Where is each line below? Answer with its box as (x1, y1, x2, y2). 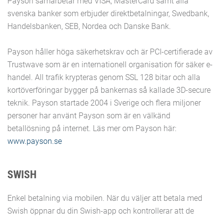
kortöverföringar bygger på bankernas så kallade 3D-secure (7, 85, 211, 95)
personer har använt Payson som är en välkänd (7, 111, 170, 120)
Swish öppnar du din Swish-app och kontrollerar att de (7, 206, 194, 216)
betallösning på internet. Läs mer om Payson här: (7, 124, 176, 133)
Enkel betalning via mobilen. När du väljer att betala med (7, 193, 202, 203)
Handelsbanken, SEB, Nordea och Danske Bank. (7, 22, 171, 31)
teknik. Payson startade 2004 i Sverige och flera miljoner (7, 98, 201, 108)
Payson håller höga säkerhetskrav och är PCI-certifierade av (7, 47, 213, 56)
